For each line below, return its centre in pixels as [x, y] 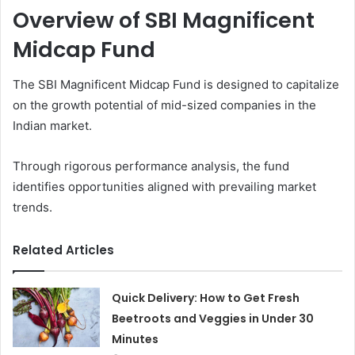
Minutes [136, 340]
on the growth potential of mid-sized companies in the [164, 105]
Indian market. [52, 126]
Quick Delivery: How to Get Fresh [206, 298]
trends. [32, 208]
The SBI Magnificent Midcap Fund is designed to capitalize [176, 85]
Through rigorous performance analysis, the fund [151, 166]
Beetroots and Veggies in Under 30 [213, 319]
